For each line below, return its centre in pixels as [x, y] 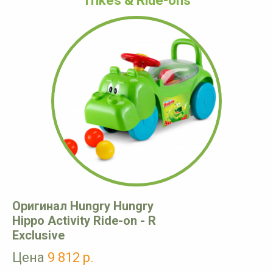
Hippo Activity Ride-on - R [84, 221]
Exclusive [38, 236]
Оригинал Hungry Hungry [83, 206]
